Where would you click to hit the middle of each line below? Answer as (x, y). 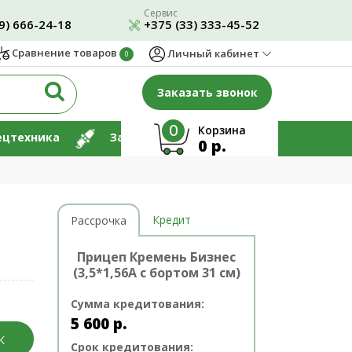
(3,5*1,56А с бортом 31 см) (156, 273)
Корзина (222, 130)
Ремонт (240, 137)
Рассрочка (99, 220)
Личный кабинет (212, 53)
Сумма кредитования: (138, 304)
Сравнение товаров (64, 53)
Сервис (161, 13)
